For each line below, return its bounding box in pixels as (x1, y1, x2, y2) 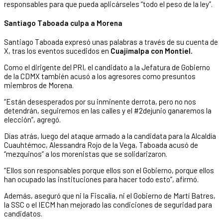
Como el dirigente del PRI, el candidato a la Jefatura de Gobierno (4, 62, 210, 72)
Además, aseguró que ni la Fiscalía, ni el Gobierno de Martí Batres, (4, 191, 216, 200)
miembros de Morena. (4, 80, 74, 90)
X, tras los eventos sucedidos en (4, 46, 111, 55)
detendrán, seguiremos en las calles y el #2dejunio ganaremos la (4, 106, 212, 115)
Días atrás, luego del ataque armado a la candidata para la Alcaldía (4, 131, 216, 140)
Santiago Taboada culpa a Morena (4, 18, 122, 27)
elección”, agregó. (4, 114, 61, 124)
